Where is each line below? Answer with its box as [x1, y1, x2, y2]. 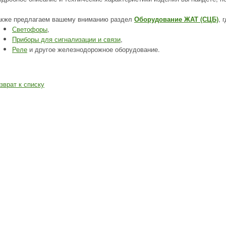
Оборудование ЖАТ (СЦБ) [134, 14, 218, 24]
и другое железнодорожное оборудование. [27, 44, 160, 54]
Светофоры [12, 24, 47, 34]
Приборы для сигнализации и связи [12, 34, 121, 44]
